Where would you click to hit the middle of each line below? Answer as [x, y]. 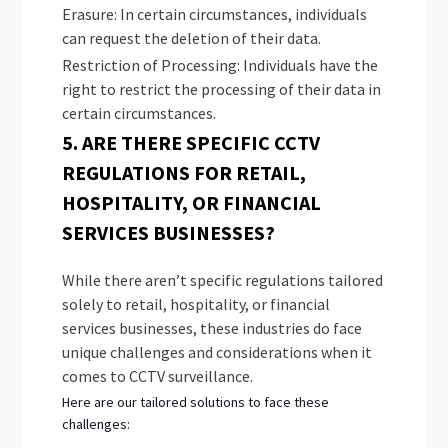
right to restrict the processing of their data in [222, 89]
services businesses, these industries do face [212, 328]
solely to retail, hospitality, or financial [196, 304]
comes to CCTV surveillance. [159, 376]
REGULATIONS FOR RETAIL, [184, 173]
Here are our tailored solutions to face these [196, 402]
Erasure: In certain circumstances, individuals [215, 13]
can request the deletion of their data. [196, 37]
